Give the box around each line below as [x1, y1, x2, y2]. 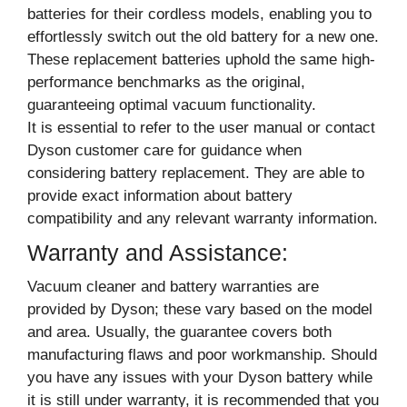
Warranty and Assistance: [27, 239, 294, 265]
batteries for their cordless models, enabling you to [27, 5, 372, 23]
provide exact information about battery [27, 186, 293, 204]
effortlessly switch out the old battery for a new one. [27, 27, 379, 45]
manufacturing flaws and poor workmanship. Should [27, 345, 377, 363]
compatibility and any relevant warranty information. [27, 209, 378, 227]
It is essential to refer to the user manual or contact [27, 118, 375, 136]
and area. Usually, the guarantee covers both [27, 323, 332, 341]
